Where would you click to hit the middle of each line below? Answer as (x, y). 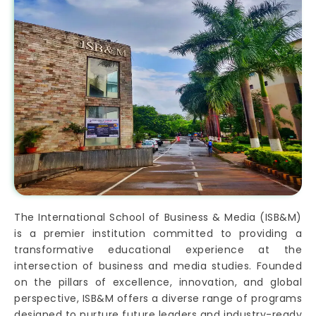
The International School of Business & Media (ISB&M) (158, 217)
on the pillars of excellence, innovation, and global (158, 282)
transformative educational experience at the (158, 249)
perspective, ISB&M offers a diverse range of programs (158, 298)
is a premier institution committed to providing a (158, 233)
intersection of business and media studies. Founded (158, 266)
